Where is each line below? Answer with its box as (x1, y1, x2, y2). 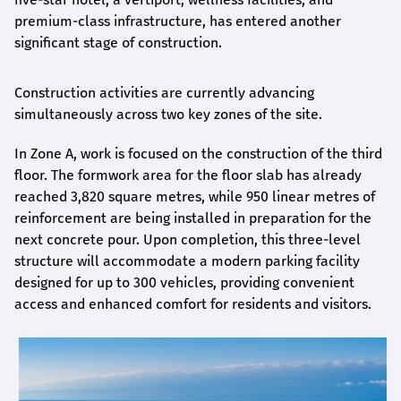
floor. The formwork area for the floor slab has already (14, 166, 362, 184)
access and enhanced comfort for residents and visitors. (14, 295, 371, 313)
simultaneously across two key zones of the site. (14, 106, 322, 124)
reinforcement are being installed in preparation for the (14, 209, 371, 227)
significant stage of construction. (14, 34, 222, 52)
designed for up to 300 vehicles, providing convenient (14, 274, 354, 292)
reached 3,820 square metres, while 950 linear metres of (14, 188, 375, 206)
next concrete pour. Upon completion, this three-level (14, 231, 361, 249)
